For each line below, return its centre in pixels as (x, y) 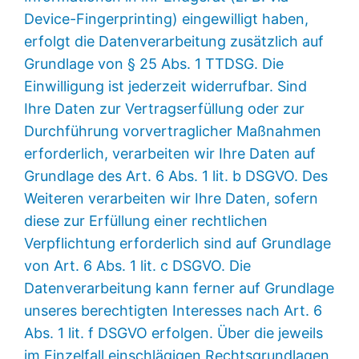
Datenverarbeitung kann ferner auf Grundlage (179, 288)
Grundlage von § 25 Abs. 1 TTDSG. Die (154, 63)
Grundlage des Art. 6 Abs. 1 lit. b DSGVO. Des (176, 175)
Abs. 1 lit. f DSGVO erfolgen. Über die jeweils (174, 333)
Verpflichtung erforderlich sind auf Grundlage (178, 243)
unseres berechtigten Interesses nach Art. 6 (173, 310)
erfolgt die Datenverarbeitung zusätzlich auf (174, 41)
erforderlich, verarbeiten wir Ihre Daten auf (170, 153)
